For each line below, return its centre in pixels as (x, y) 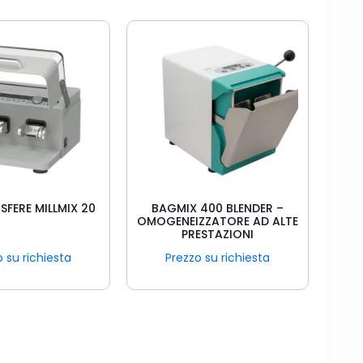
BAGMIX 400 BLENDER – (217, 208)
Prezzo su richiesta (217, 258)
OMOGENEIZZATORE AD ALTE (217, 221)
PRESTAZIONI (217, 234)
